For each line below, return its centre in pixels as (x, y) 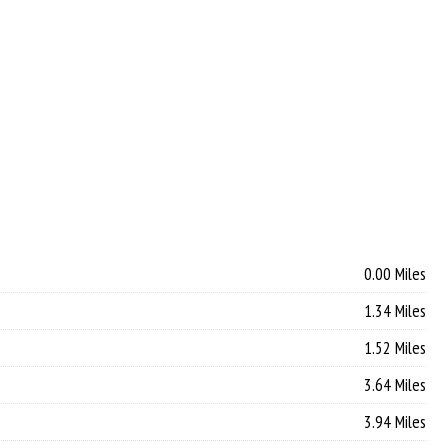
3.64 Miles (394, 385)
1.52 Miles (394, 348)
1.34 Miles (394, 311)
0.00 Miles (394, 274)
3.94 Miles (394, 422)
